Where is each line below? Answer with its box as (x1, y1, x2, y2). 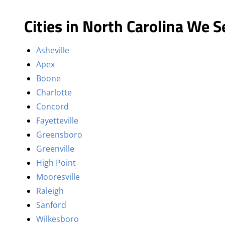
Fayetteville (36, 115, 78, 126)
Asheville (36, 45, 69, 56)
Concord (36, 101, 69, 112)
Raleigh (36, 185, 64, 196)
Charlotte (36, 87, 72, 98)
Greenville (36, 143, 74, 154)
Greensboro (36, 129, 82, 140)
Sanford (36, 199, 66, 210)
